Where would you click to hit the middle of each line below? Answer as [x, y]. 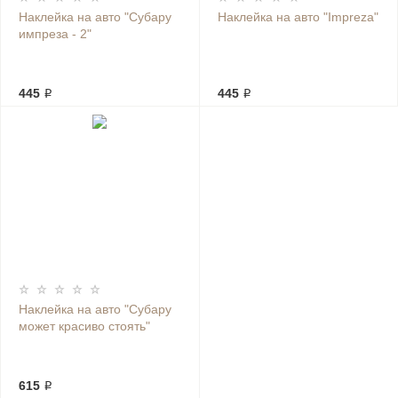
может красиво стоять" [84, 326]
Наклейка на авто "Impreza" [298, 17]
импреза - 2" [55, 34]
